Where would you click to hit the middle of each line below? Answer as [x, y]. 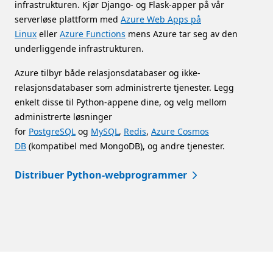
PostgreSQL [52, 132]
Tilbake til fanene [49, 256]
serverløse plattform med [68, 19]
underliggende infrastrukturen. [79, 49]
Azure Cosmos [180, 132]
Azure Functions [93, 34]
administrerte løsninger [63, 117]
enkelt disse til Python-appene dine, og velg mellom [121, 102]
